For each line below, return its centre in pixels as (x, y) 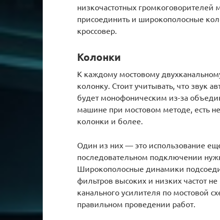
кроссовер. (97, 31)
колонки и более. (110, 121)
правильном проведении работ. (136, 204)
